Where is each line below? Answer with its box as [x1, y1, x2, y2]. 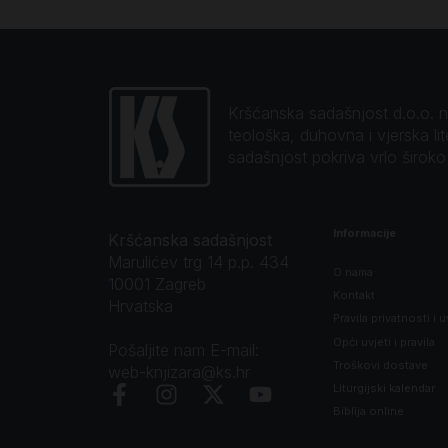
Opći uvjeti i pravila [333, 334, 436, 349]
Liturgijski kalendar [333, 381, 436, 395]
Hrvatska [107, 295, 173, 316]
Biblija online [333, 404, 405, 419]
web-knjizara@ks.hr [107, 361, 250, 382]
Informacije [333, 225, 397, 240]
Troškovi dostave [333, 357, 429, 372]
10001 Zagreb [107, 273, 206, 294]
